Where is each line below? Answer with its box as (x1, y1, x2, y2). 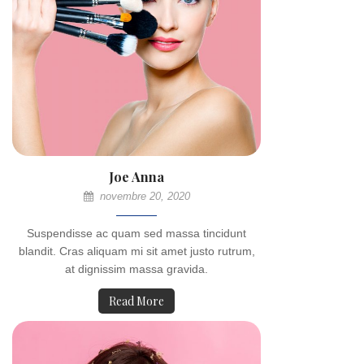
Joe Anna (109, 168, 164, 185)
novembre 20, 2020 (96, 190, 190, 202)
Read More (109, 293, 164, 309)
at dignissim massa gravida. (65, 262, 208, 275)
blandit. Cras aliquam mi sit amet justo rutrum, (18, 245, 255, 258)
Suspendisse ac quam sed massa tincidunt (27, 227, 246, 240)
